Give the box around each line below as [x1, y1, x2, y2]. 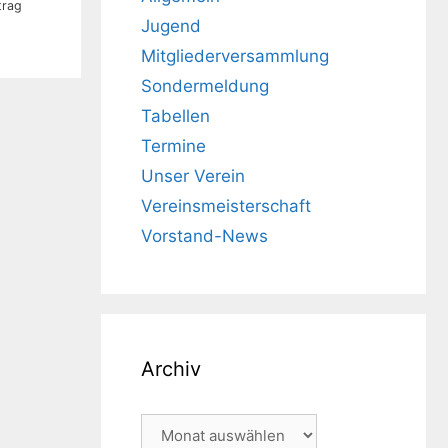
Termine [141, 135, 206, 156]
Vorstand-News [141, 225, 268, 246]
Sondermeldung [141, 75, 269, 96]
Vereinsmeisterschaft [141, 195, 311, 216]
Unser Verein [141, 165, 245, 186]
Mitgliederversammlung [141, 45, 329, 66]
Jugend [141, 15, 201, 36]
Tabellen [141, 105, 210, 126]
